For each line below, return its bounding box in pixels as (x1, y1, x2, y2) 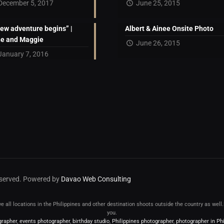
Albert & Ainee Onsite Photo (124, 24, 213, 33)
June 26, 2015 (135, 39, 180, 47)
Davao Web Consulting (61, 175, 131, 183)
